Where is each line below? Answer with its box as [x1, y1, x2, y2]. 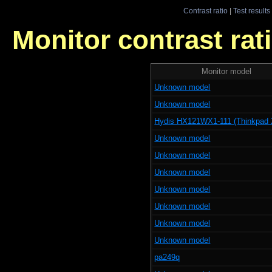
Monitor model [202, 66, 251, 76]
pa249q [154, 252, 180, 262]
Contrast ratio [183, 7, 228, 15]
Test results [233, 7, 270, 15]
